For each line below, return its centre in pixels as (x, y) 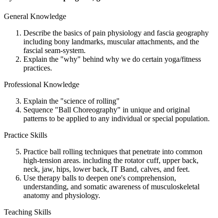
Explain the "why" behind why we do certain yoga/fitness (112, 59)
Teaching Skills (27, 212)
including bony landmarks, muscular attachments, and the (111, 42)
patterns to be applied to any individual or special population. (117, 119)
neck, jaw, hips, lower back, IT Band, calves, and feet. (107, 169)
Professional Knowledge (42, 85)
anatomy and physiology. (62, 196)
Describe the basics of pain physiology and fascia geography (116, 33)
